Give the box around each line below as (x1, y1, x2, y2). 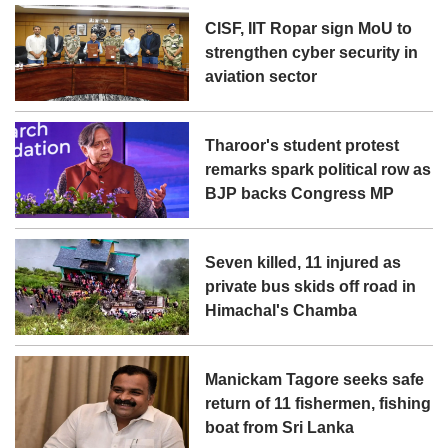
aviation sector (205, 68, 318, 86)
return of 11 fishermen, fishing (205, 395, 432, 413)
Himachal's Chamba (205, 302, 358, 320)
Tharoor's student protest (205, 137, 400, 155)
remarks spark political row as (205, 161, 432, 179)
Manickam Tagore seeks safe (205, 371, 425, 389)
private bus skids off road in (205, 278, 417, 296)
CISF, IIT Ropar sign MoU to (205, 20, 413, 38)
